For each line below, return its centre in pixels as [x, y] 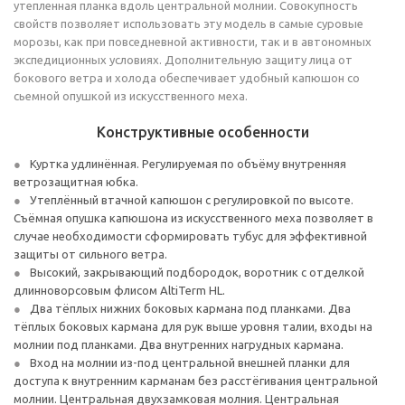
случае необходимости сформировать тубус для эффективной [190, 236]
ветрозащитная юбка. [76, 182]
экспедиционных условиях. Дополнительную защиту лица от [183, 60]
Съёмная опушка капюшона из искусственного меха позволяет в [193, 218]
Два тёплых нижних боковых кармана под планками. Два [190, 308]
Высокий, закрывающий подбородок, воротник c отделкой [197, 272]
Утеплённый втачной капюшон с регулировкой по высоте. [192, 200]
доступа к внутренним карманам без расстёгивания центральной [196, 381]
